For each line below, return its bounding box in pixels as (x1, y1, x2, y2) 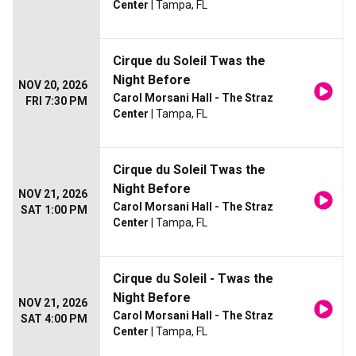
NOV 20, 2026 (18, 79, 87, 92)
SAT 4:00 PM (21, 312, 87, 326)
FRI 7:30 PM (25, 95, 87, 108)
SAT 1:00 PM (21, 203, 87, 217)
